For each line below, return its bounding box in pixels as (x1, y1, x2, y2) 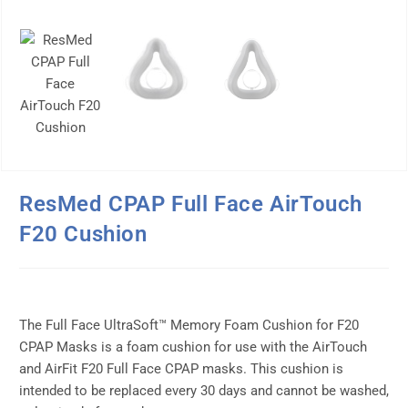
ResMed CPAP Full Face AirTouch (19, 191, 363, 218)
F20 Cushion (19, 221, 148, 248)
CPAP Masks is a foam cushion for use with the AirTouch (19, 339, 367, 356)
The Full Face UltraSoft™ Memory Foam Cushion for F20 (19, 317, 359, 334)
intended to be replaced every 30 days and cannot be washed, (19, 382, 389, 400)
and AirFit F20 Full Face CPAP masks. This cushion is (19, 361, 343, 378)
